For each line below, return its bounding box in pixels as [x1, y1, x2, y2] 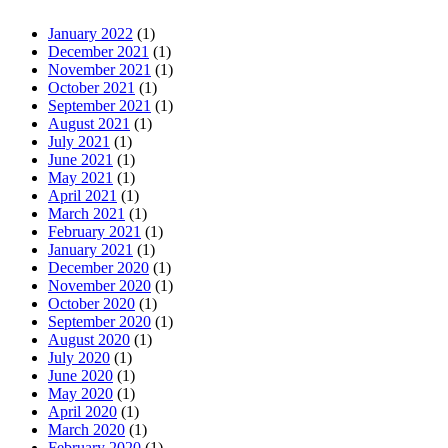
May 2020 [48, 385, 113, 403]
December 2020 [48, 259, 149, 277]
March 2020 [48, 421, 125, 439]
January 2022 [48, 25, 133, 43]
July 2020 [48, 349, 110, 367]
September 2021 [48, 97, 151, 115]
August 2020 [48, 331, 130, 349]
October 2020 [48, 295, 135, 313]
